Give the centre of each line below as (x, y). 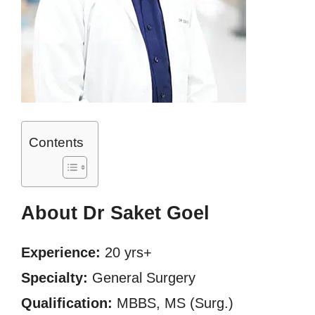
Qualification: (67, 303)
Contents (56, 143)
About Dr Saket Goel (115, 213)
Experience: (61, 252)
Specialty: (54, 278)
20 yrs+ (126, 252)
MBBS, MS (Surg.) (173, 303)
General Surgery (142, 278)
